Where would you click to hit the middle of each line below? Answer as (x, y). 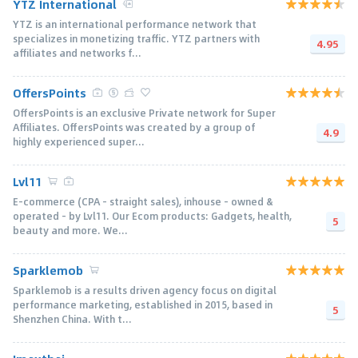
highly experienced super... (79, 141)
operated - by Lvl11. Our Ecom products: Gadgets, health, (152, 215)
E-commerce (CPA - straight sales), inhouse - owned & (143, 201)
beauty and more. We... (70, 230)
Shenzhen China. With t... (72, 318)
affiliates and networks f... (77, 52)
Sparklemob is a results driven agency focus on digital (145, 290)
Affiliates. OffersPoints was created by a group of (134, 127)
